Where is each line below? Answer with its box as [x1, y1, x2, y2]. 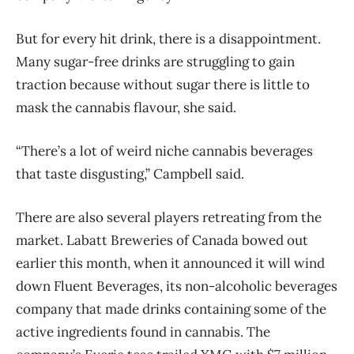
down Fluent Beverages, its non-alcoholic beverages [16, 277, 337, 295]
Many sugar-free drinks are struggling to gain [16, 52, 295, 70]
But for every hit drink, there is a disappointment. [16, 29, 321, 47]
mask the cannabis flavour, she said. [16, 98, 236, 116]
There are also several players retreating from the [16, 208, 322, 226]
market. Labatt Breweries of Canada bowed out [16, 231, 308, 249]
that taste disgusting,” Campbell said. [16, 164, 244, 183]
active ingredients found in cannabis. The [16, 322, 270, 341]
